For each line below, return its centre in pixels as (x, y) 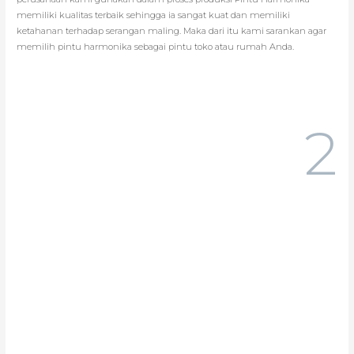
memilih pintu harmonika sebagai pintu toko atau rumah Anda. (156, 46)
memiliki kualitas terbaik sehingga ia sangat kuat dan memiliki (154, 15)
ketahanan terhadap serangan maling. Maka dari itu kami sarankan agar (172, 30)
